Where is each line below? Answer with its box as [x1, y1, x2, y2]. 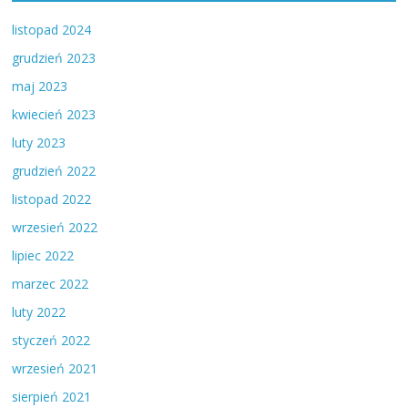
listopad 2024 [12, 21, 92, 39]
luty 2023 [12, 134, 66, 152]
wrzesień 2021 [12, 360, 98, 378]
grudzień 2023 [12, 49, 97, 67]
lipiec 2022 [12, 247, 75, 265]
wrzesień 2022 [12, 219, 98, 237]
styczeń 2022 [12, 331, 91, 350]
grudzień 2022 [12, 162, 97, 180]
